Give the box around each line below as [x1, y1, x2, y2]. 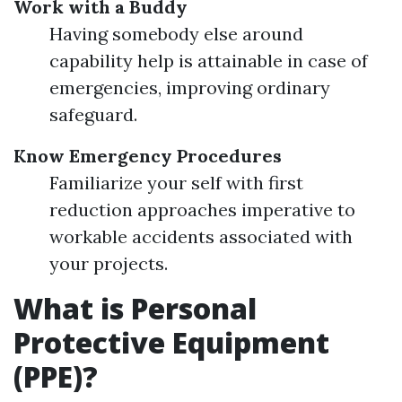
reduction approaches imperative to [49, 198, 355, 221]
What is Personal [13, 289, 257, 328]
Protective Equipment [13, 323, 329, 362]
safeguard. [49, 103, 137, 126]
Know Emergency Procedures [13, 144, 282, 167]
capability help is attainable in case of [49, 49, 368, 72]
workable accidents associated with [49, 225, 353, 248]
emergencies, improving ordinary [49, 76, 330, 99]
